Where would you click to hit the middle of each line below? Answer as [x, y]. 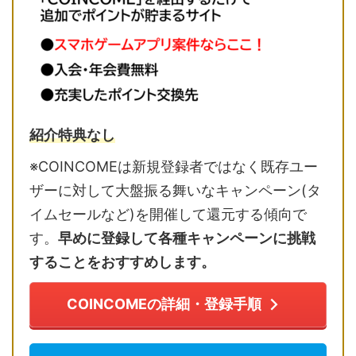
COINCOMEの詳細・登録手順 [164, 304]
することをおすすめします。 [122, 261]
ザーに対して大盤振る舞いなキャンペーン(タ [175, 190]
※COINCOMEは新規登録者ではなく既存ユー [174, 166]
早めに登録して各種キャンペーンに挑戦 [187, 238]
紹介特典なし [72, 134]
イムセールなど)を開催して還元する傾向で [168, 214]
